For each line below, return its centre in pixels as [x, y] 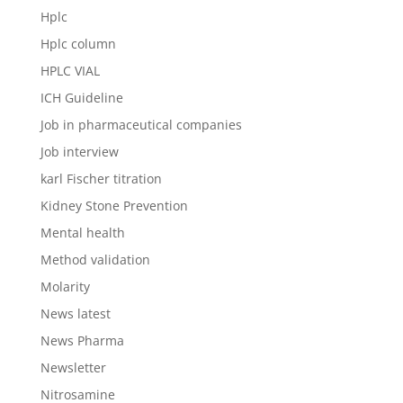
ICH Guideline [81, 98]
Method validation [95, 260]
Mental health [82, 233]
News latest [75, 313]
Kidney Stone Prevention [114, 206]
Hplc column [78, 44]
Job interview [79, 152]
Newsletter [73, 367]
